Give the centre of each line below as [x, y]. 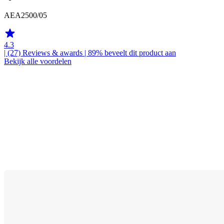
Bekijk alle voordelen [38, 61]
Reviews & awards [52, 53]
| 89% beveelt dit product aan [129, 53]
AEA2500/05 [25, 15]
